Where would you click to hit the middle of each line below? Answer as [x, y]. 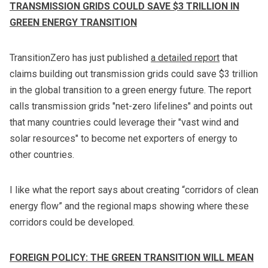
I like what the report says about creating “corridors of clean [134, 190]
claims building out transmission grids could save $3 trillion [134, 74]
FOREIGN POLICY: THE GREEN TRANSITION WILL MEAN [132, 258]
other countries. [42, 155]
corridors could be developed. [72, 223]
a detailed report [185, 58]
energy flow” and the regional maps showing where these [129, 206]
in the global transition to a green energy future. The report [130, 90]
